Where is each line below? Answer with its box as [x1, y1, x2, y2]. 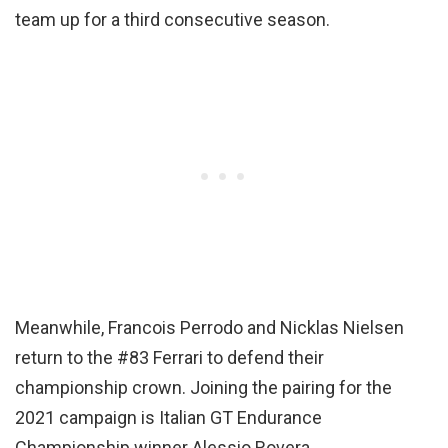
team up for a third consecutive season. [15, 8, 330, 30]
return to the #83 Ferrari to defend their [15, 346, 324, 368]
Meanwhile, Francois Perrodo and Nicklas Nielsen [15, 316, 404, 338]
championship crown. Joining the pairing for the [15, 376, 392, 398]
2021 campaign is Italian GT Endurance [15, 406, 322, 428]
